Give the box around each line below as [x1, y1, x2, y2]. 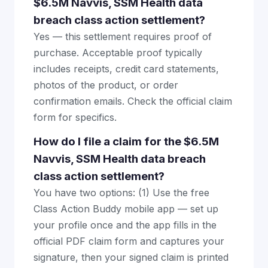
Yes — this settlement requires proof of [33, 31, 212, 42]
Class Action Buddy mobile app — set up [33, 203, 218, 215]
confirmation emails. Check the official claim [33, 95, 232, 107]
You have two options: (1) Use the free [33, 187, 209, 199]
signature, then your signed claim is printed [33, 251, 229, 263]
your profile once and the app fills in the [33, 219, 217, 231]
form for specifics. [33, 111, 117, 123]
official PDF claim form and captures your [33, 235, 224, 247]
